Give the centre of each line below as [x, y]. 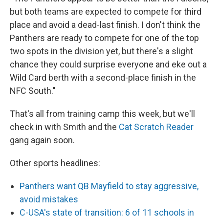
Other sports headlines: [55, 163]
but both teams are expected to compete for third [106, 12]
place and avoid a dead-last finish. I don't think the [105, 25]
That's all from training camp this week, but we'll [102, 114]
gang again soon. [42, 140]
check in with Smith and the [64, 127]
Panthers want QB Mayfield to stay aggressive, [109, 186]
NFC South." [33, 91]
